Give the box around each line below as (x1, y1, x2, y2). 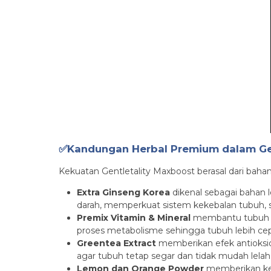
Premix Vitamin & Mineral (77, 212, 191, 223)
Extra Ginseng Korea (77, 187, 170, 198)
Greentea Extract (77, 238, 156, 249)
